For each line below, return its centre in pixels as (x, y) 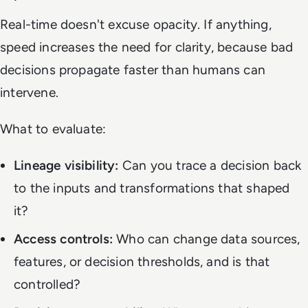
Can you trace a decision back (210, 166)
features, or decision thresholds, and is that (142, 262)
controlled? (47, 285)
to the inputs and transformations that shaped (152, 188)
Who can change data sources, (207, 239)
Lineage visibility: (66, 166)
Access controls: (64, 239)
